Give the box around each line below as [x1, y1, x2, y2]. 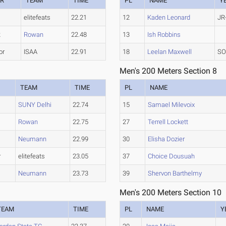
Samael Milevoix [148, 101, 195, 108]
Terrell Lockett [148, 118, 189, 126]
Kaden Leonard [147, 14, 191, 21]
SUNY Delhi [18, 101, 52, 108]
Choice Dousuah [148, 152, 195, 160]
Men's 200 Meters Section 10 [120, 188, 222, 197]
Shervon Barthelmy [148, 169, 202, 177]
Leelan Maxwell [147, 48, 192, 55]
